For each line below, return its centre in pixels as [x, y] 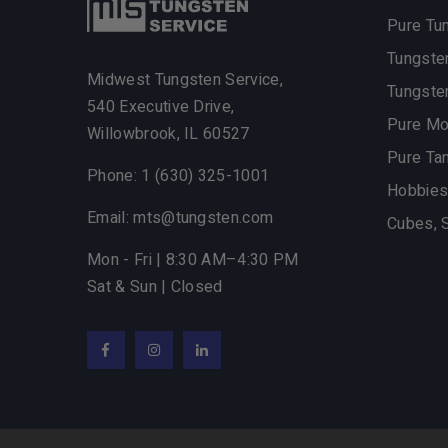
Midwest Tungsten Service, [185, 80]
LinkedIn [228, 361]
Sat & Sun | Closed [155, 287]
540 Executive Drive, [161, 107]
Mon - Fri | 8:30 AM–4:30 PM [193, 260]
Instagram [186, 361]
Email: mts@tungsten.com [180, 218]
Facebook [136, 361]
